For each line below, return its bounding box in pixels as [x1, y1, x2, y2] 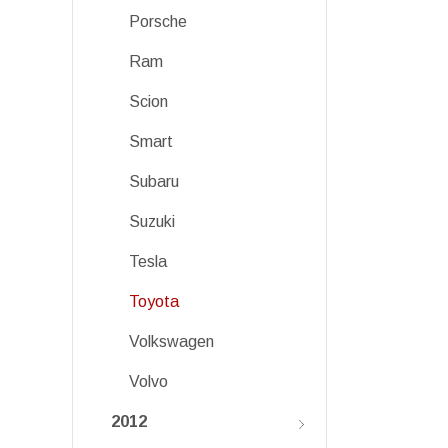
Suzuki [129, 213, 175, 230]
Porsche [129, 13, 187, 30]
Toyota [129, 293, 179, 310]
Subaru [129, 173, 179, 190]
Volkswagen [129, 333, 214, 350]
